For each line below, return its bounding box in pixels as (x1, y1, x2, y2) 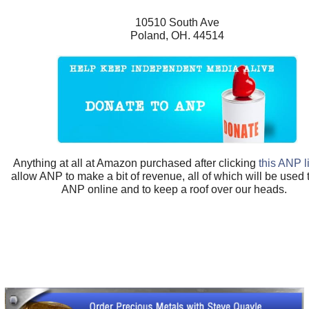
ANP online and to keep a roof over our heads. (61, 183, 293, 195)
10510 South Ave (134, 17, 219, 29)
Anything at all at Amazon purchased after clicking (13, 157, 259, 169)
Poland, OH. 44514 (130, 30, 224, 42)
